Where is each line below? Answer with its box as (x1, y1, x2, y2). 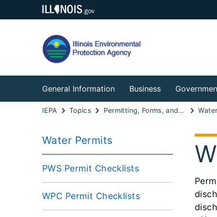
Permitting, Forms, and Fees (178, 106, 185, 114)
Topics (69, 106, 92, 114)
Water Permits (42, 134, 113, 146)
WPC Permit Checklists (42, 190, 140, 201)
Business (129, 84, 161, 93)
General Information (42, 84, 115, 93)
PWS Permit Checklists (42, 163, 139, 173)
